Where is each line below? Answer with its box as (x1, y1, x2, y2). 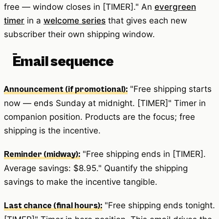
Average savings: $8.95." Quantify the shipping (4, 163, 188, 173)
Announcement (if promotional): (4, 84, 128, 94)
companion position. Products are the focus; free (4, 111, 195, 122)
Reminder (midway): (4, 149, 80, 159)
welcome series (44, 15, 106, 25)
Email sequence (13, 53, 114, 70)
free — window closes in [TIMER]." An (4, 1, 154, 12)
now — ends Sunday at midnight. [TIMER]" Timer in (4, 98, 206, 108)
